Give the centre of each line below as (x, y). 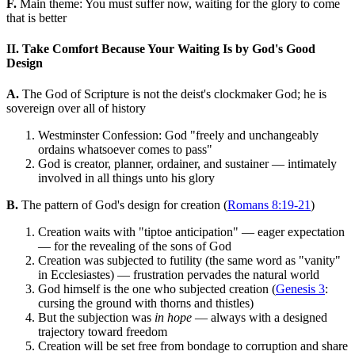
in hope (173, 318)
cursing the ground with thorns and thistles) (146, 303)
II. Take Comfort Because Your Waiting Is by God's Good (161, 49)
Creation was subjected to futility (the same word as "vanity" (189, 261)
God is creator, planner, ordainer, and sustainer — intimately (187, 164)
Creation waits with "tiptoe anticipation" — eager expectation (191, 232)
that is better (36, 17)
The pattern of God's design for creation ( (123, 205)
